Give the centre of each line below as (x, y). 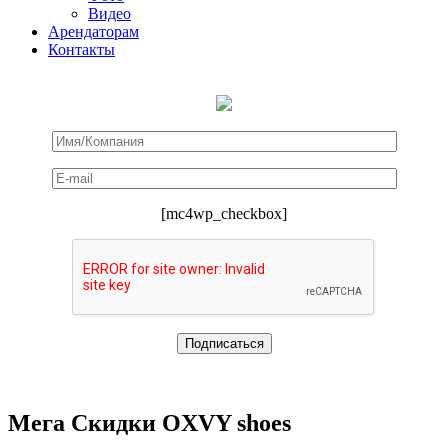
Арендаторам (93, 31)
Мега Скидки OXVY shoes (149, 422)
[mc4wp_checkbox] (224, 213)
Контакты (81, 49)
